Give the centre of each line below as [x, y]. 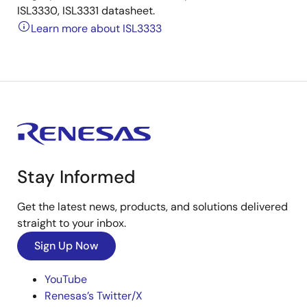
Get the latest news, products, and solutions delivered [152, 207]
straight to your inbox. [72, 223]
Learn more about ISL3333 [96, 29]
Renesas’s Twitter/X [94, 296]
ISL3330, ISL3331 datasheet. [86, 11]
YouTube [66, 280]
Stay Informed [76, 177]
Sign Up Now [66, 246]
